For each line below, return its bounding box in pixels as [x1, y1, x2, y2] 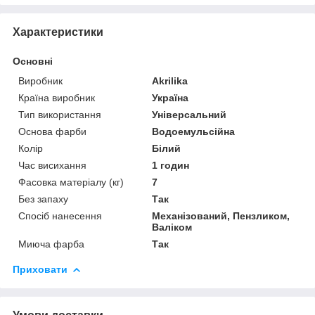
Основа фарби [18, 125, 86, 137]
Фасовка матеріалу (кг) [18, 176, 124, 188]
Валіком [152, 221, 193, 233]
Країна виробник [18, 91, 95, 103]
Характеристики [13, 25, 103, 38]
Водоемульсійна [152, 125, 236, 137]
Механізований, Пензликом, [152, 210, 290, 221]
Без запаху [18, 193, 68, 205]
